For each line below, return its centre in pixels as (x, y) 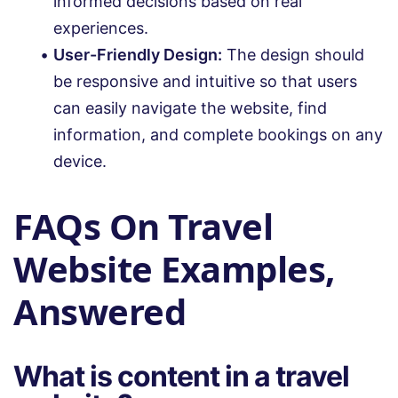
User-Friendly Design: (138, 55)
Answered (99, 311)
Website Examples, (174, 268)
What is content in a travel (181, 376)
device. (80, 162)
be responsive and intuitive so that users (205, 82)
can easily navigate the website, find (190, 108)
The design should (293, 55)
